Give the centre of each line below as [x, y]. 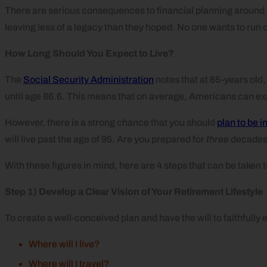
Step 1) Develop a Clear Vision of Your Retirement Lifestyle [134, 191]
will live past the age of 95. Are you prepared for [105, 139]
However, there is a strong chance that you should [111, 122]
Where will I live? [64, 244]
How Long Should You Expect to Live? [89, 53]
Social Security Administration [89, 79]
